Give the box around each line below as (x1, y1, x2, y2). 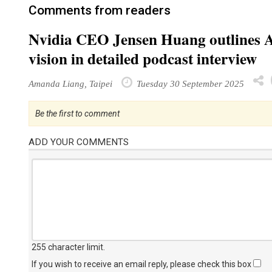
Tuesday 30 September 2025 (134, 78, 244, 89)
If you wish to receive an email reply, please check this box (32, 259, 253, 269)
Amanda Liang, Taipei (29, 78, 112, 89)
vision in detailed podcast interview (29, 47, 257, 70)
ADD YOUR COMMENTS (29, 137, 129, 148)
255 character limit (32, 242, 103, 252)
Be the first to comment (35, 109, 120, 118)
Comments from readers (29, 3, 171, 18)
